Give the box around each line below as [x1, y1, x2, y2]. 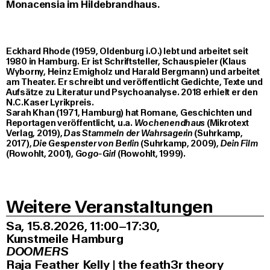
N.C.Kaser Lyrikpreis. [6, 97, 94, 109]
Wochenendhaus [134, 118, 206, 130]
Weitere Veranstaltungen [6, 195, 213, 219]
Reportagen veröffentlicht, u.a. [6, 118, 134, 130]
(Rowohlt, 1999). [117, 148, 186, 160]
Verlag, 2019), [6, 128, 64, 140]
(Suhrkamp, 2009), [140, 138, 221, 150]
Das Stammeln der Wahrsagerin [64, 128, 193, 140]
